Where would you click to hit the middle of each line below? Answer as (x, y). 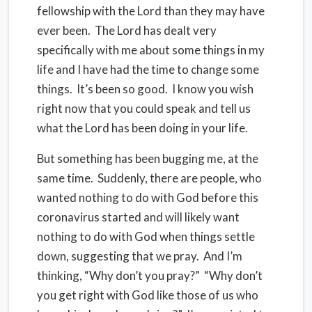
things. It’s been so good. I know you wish (145, 89)
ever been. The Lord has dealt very (127, 30)
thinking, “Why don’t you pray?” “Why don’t (150, 275)
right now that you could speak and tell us (144, 108)
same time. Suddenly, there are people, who (149, 178)
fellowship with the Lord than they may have (151, 11)
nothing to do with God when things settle (146, 236)
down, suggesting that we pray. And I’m (140, 256)
